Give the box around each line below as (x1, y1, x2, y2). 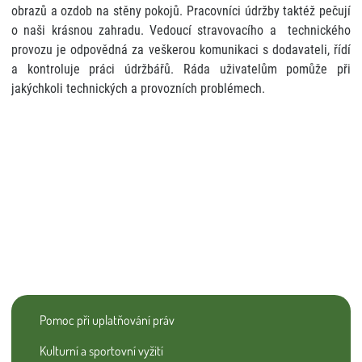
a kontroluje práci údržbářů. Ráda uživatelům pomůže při (11, 61, 351, 77)
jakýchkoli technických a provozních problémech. (11, 80, 265, 96)
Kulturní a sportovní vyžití (40, 342, 163, 359)
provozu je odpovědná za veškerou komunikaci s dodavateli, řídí (11, 41, 351, 57)
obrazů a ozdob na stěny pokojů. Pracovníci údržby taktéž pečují (11, 2, 351, 19)
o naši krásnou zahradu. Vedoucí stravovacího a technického (11, 22, 351, 38)
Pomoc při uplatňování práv (40, 311, 175, 328)
